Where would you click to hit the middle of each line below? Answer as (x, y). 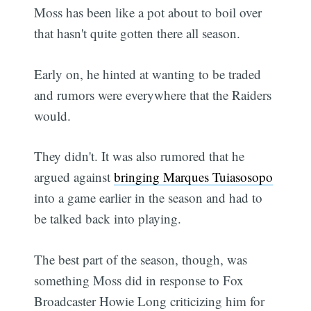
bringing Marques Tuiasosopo (194, 177)
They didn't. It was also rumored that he (140, 156)
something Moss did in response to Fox (139, 280)
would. (53, 115)
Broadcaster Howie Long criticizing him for (150, 301)
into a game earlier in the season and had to (149, 198)
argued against (74, 177)
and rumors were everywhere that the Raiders (153, 94)
